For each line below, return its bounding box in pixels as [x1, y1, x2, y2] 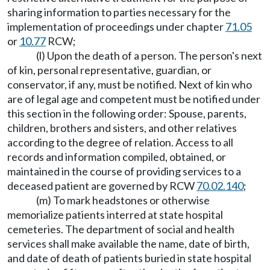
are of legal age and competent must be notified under [7, 92, 260, 105]
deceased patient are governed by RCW [7, 179, 196, 192]
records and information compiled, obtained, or [7, 150, 226, 163]
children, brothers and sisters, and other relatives [7, 121, 237, 134]
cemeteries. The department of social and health [7, 222, 234, 236]
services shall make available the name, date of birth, [7, 237, 250, 250]
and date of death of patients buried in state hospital [7, 251, 251, 265]
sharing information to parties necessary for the [7, 5, 231, 19]
